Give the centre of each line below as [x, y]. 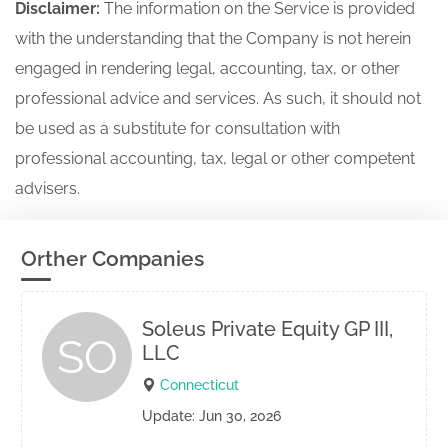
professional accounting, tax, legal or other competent [215, 158]
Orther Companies [112, 258]
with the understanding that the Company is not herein [213, 38]
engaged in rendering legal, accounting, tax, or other [207, 68]
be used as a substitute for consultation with [177, 128]
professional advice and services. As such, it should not [218, 98]
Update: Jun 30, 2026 [211, 416]
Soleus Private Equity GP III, [267, 329]
